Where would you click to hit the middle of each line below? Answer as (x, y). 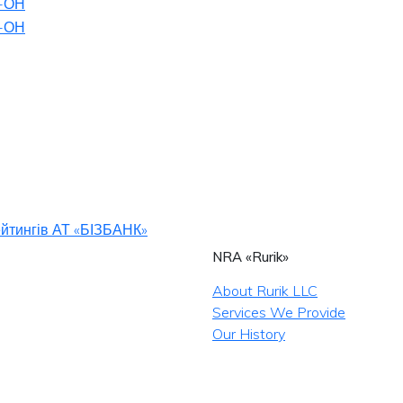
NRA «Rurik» (251, 257)
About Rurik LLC (265, 291)
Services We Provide (279, 312)
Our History (249, 334)
